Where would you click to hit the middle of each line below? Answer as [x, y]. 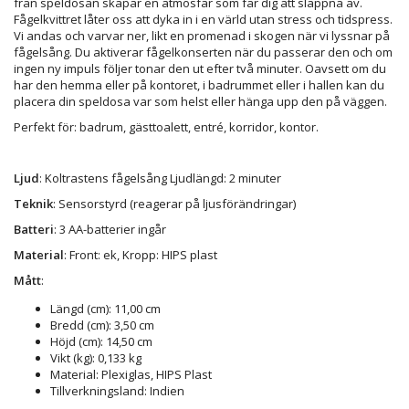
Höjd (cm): [77, 341]
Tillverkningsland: [99, 390]
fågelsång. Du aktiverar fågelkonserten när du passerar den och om [203, 52]
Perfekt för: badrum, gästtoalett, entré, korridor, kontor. [166, 126]
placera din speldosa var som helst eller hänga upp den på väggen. [200, 101]
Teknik [33, 203]
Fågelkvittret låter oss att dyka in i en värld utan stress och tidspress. [203, 19]
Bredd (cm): [81, 325]
